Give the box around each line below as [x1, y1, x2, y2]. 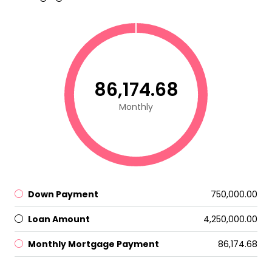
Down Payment [28, 188, 98, 200]
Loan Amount [28, 212, 90, 225]
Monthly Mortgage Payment [28, 237, 159, 250]
